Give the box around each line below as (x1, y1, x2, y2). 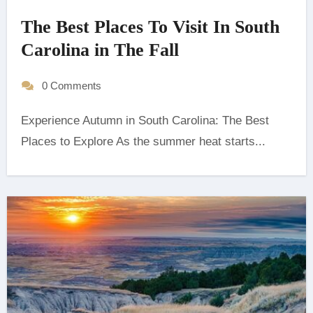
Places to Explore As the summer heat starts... (20, 134, 265, 148)
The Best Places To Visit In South (20, 16, 279, 37)
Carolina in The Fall (20, 39, 179, 60)
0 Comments (41, 79, 101, 92)
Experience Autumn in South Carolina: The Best (20, 113, 29, 127)
